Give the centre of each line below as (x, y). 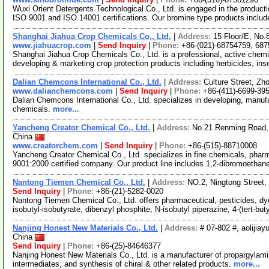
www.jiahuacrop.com (52, 45)
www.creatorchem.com (55, 146)
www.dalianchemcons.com (63, 91)
